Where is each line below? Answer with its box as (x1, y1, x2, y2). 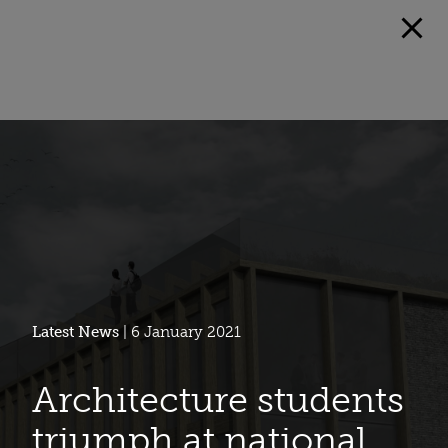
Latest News (32, 322, 119, 341)
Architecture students (32, 377, 404, 421)
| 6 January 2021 (119, 322, 241, 341)
